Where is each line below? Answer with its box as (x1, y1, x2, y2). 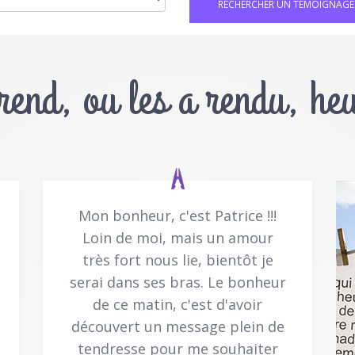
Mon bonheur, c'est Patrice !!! (78, 205, 277, 225)
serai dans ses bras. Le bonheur (69, 272, 286, 292)
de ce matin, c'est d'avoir (93, 294, 262, 314)
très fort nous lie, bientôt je (82, 250, 273, 269)
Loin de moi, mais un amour (82, 227, 273, 247)
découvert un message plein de (71, 316, 284, 336)
